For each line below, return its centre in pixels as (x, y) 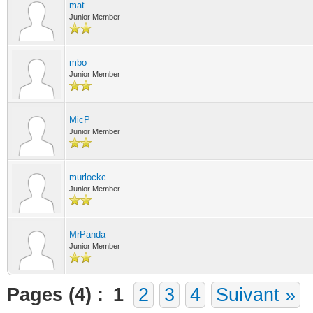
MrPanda (87, 234)
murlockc (88, 177)
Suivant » (256, 295)
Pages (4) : (55, 295)
